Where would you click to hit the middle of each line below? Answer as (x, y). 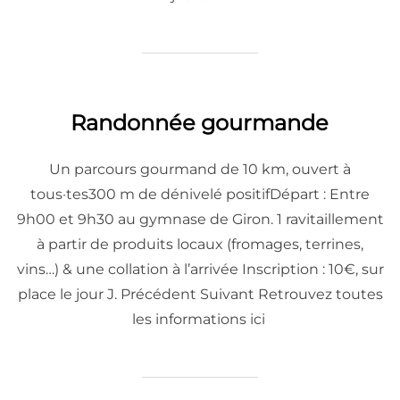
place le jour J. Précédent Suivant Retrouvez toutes (200, 294)
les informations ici (200, 319)
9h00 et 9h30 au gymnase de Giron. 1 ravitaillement (200, 219)
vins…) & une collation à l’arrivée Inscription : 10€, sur (200, 269)
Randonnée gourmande (199, 122)
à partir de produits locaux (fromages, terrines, (200, 244)
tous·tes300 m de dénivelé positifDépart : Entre (200, 194)
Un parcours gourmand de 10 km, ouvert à (200, 169)
